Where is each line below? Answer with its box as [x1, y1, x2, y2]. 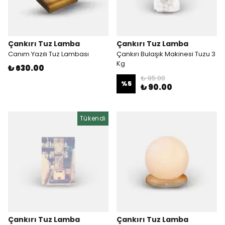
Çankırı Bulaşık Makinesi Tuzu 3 [117, 49, 215, 59]
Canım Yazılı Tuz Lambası [8, 49, 89, 59]
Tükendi [79, 114, 106, 123]
